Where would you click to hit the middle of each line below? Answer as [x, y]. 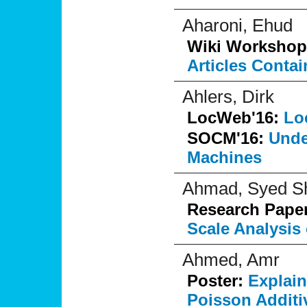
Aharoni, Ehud [237, 25]
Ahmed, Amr [231, 260]
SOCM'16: [228, 138]
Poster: [218, 281]
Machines [224, 157]
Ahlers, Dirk [228, 97]
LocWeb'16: [235, 118]
